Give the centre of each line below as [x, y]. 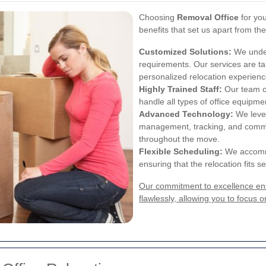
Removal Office [208, 18]
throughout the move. [179, 139]
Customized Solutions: [185, 52]
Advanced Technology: [186, 114]
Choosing [158, 18]
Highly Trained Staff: [180, 89]
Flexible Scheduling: [181, 152]
